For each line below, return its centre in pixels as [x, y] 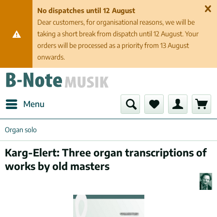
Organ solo [21, 130]
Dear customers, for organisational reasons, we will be [116, 22]
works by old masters [57, 166]
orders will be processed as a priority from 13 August [113, 45]
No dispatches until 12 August [86, 10]
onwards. [51, 57]
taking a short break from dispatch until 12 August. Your [118, 34]
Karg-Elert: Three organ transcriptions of [106, 152]
